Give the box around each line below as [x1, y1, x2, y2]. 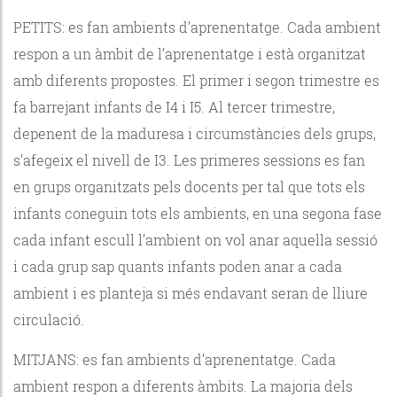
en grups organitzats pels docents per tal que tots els [13, 176, 365, 196]
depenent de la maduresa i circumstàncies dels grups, [13, 123, 379, 143]
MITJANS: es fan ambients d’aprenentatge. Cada [13, 349, 336, 369]
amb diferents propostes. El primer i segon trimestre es [13, 70, 379, 90]
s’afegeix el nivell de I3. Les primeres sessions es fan [13, 150, 365, 169]
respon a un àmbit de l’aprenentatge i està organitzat [13, 43, 366, 63]
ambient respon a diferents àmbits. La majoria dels [13, 376, 353, 395]
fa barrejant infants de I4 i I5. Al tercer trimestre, [13, 97, 335, 116]
